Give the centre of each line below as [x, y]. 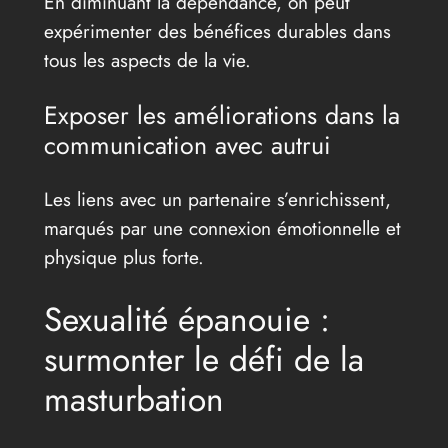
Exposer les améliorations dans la [221, 115]
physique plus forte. [123, 257]
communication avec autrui [187, 145]
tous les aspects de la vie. [147, 59]
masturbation [133, 399]
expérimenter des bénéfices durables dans [217, 30]
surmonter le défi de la [203, 359]
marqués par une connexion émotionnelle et [222, 228]
